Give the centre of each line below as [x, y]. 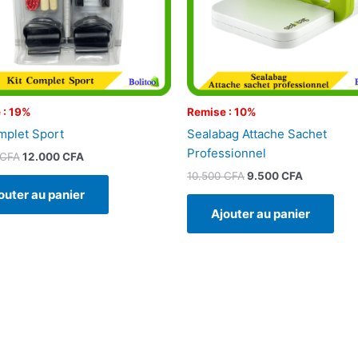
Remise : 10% [222, 112]
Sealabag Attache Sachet [257, 134]
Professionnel [227, 153]
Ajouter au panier [261, 213]
